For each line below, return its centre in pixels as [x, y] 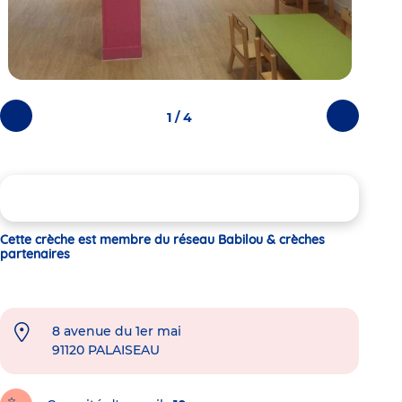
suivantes [368, 135]
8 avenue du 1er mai [117, 331]
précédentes [48, 135]
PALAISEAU [124, 350]
